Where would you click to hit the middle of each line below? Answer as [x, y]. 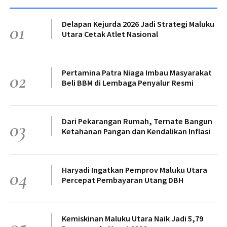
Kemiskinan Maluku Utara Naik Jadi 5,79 [133, 219]
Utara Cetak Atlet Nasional [110, 34]
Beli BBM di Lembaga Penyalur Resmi [128, 83]
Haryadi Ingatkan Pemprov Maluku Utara [135, 170]
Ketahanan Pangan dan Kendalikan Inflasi [136, 131]
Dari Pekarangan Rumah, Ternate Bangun [137, 121]
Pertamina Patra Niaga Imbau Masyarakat [137, 73]
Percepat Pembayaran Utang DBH [123, 180]
